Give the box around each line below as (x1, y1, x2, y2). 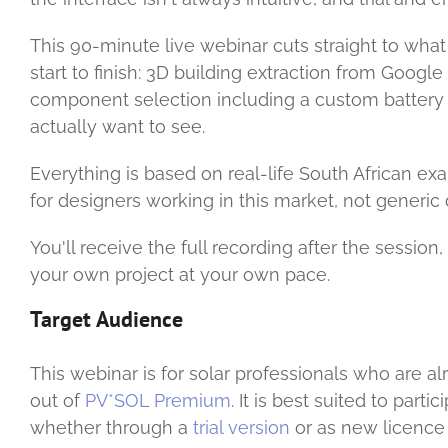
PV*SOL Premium (85, 389, 231, 411)
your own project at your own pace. (30, 263, 330, 285)
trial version (193, 416, 290, 438)
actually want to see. (30, 115, 205, 137)
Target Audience (30, 304, 183, 333)
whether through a (30, 416, 193, 438)
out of (30, 389, 85, 411)
